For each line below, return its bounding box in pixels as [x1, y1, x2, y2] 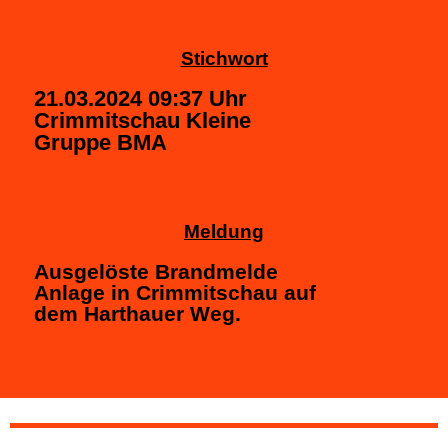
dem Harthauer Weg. [34, 301, 241, 325]
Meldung [184, 220, 264, 242]
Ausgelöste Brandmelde [34, 259, 278, 283]
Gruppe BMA [34, 129, 167, 155]
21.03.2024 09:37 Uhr [34, 85, 247, 111]
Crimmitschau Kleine [34, 107, 251, 133]
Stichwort [180, 47, 268, 69]
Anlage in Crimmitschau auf [34, 280, 316, 304]
